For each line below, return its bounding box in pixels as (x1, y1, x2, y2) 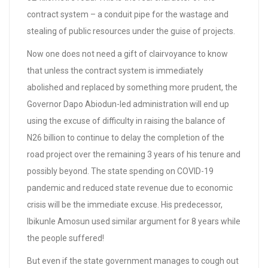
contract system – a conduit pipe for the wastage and (27, 10, 229, 19)
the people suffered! (27, 233, 104, 243)
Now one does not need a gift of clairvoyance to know (27, 49, 228, 59)
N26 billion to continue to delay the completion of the (27, 133, 224, 142)
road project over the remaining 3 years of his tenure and (27, 150, 240, 159)
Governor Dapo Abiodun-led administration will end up (27, 99, 229, 109)
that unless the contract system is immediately (27, 66, 203, 75)
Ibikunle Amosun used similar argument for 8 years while (27, 217, 240, 226)
